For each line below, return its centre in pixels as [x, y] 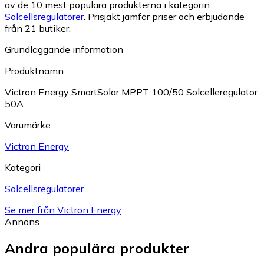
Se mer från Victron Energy [63, 209]
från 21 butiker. [38, 28]
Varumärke [28, 125]
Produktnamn [34, 70]
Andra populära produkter [97, 248]
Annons [22, 221]
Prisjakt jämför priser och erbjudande [166, 16]
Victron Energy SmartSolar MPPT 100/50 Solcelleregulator [131, 92]
